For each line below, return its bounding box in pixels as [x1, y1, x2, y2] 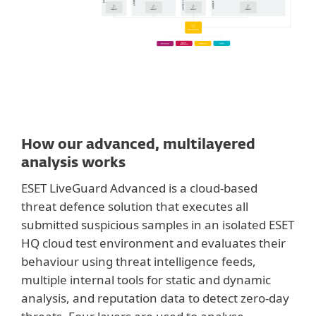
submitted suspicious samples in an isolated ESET [21, 217, 294, 233]
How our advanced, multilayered [21, 138, 255, 152]
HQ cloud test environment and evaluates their [21, 235, 286, 252]
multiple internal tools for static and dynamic [21, 272, 271, 288]
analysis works [21, 156, 126, 171]
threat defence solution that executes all [21, 198, 248, 215]
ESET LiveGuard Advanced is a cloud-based [21, 180, 257, 197]
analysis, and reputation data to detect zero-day [21, 290, 289, 307]
